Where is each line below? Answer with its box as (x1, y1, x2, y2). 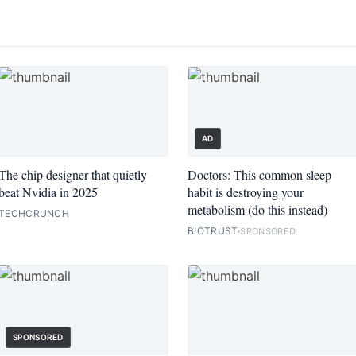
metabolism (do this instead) (188, 201, 327, 219)
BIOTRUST (188, 225, 238, 238)
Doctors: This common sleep (188, 166, 331, 184)
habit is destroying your (188, 184, 304, 201)
